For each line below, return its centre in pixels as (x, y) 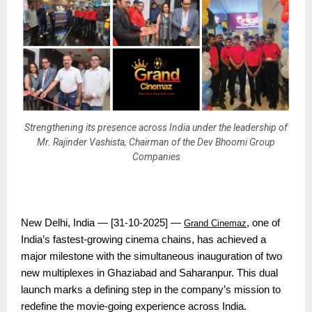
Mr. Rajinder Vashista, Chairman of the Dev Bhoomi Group (156, 142)
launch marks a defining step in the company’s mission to (151, 290)
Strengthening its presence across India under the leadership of (156, 127)
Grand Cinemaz (215, 224)
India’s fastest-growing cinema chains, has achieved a (143, 240)
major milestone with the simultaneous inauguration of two (151, 257)
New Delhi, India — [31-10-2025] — (102, 223)
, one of (263, 223)
